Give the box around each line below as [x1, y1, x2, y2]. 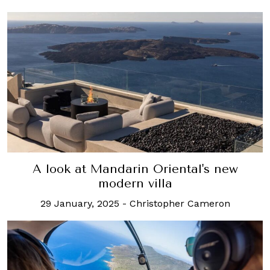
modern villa [98, 176, 172, 190]
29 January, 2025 [40, 197, 119, 209]
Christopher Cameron [129, 197, 230, 209]
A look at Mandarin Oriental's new [32, 162, 238, 176]
